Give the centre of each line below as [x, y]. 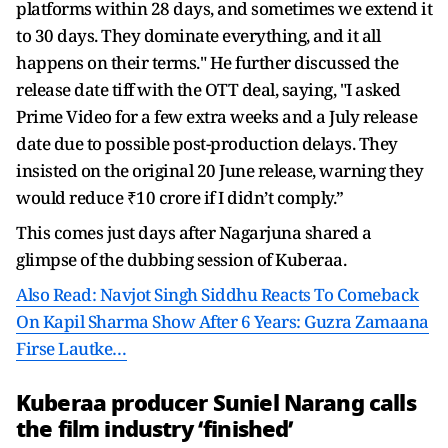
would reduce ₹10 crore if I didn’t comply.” [180, 197]
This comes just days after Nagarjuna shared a [194, 232]
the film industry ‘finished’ [155, 428]
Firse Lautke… [71, 348]
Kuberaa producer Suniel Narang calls [216, 402]
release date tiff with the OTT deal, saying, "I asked [208, 89]
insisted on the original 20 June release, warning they [219, 170]
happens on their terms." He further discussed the [207, 62]
